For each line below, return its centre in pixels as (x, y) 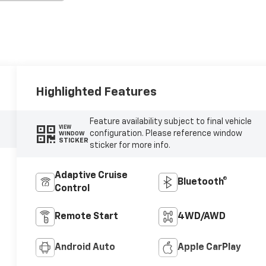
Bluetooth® (202, 183)
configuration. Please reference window (166, 134)
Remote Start (87, 217)
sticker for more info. (130, 146)
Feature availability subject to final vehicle (170, 122)
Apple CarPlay (209, 248)
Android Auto (85, 248)
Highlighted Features (96, 92)
